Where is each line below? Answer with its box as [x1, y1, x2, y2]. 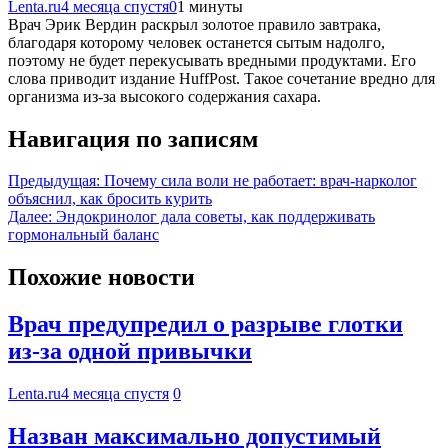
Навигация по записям [8, 125, 258, 152]
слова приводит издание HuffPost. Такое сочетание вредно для [8, 69, 435, 87]
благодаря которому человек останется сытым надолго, [8, 33, 385, 51]
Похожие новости [8, 264, 195, 291]
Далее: [8, 208, 52, 226]
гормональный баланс [8, 226, 159, 244]
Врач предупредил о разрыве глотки [8, 311, 403, 338]
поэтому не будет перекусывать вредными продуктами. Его [8, 51, 416, 69]
